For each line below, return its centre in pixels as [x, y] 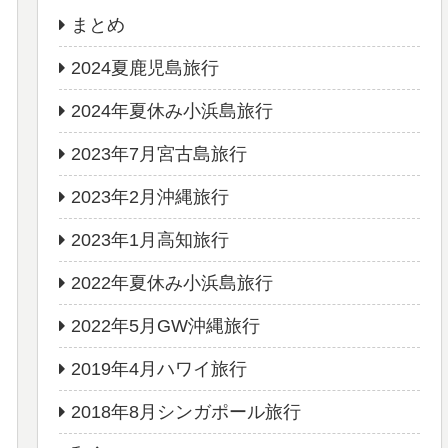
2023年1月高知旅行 [150, 240]
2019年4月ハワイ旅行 [159, 369]
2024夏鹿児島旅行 [145, 68]
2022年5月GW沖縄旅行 [166, 326]
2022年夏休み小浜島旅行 [172, 283]
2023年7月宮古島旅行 [159, 154]
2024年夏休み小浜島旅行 [172, 111]
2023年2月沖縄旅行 [150, 197]
